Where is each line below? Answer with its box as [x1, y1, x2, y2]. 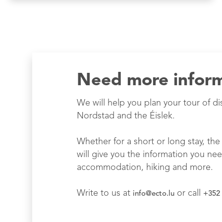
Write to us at [77, 189, 133, 198]
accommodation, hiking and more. [77, 163, 213, 172]
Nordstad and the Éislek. [77, 111, 175, 121]
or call [174, 189, 203, 198]
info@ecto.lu [133, 190, 174, 198]
